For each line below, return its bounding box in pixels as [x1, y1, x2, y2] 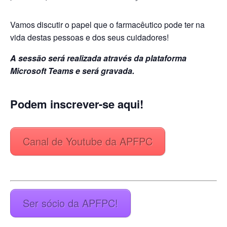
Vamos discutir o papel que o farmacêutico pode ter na [10, 18, 205, 30]
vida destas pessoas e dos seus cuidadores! [10, 31, 169, 43]
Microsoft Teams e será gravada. [10, 64, 134, 77]
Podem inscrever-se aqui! [10, 96, 143, 112]
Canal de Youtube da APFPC [23, 133, 153, 148]
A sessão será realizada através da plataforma [10, 52, 186, 64]
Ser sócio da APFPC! [23, 195, 118, 210]
